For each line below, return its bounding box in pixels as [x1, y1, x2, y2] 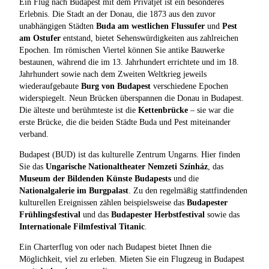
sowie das [205, 210, 240, 219]
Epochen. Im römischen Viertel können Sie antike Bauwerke [19, 45, 225, 55]
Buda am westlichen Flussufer [96, 21, 205, 31]
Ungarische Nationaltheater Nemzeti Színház [46, 162, 208, 171]
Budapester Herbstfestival [111, 210, 205, 219]
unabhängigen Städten [19, 21, 96, 31]
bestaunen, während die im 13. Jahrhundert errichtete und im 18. [19, 57, 239, 67]
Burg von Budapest [81, 81, 151, 91]
